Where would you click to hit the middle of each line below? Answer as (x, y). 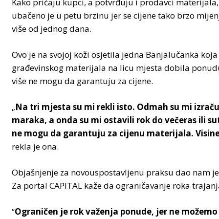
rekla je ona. (35, 146)
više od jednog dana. (52, 28)
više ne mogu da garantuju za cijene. (82, 81)
